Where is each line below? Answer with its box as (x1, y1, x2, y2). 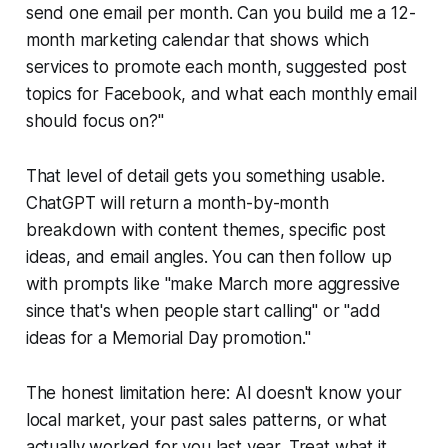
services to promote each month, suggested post (25, 56, 407, 77)
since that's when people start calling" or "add (25, 300, 381, 321)
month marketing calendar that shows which (25, 29, 369, 50)
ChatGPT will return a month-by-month (25, 192, 329, 213)
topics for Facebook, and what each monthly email (25, 83, 417, 104)
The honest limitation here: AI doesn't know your (25, 382, 402, 403)
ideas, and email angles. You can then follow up (25, 246, 392, 267)
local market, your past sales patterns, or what (25, 409, 387, 430)
